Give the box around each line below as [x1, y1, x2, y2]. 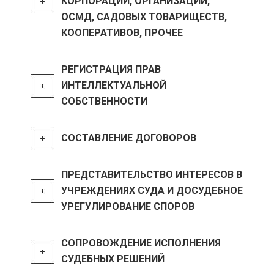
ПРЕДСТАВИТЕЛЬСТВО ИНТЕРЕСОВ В [61, 169, 242, 180]
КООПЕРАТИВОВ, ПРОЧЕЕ [61, 27, 183, 39]
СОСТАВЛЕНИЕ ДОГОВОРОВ [61, 132, 196, 144]
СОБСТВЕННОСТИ [61, 95, 147, 107]
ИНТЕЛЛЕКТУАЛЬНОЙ [61, 80, 166, 91]
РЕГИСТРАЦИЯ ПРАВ [61, 64, 161, 75]
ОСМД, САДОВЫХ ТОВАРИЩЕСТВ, [61, 11, 227, 23]
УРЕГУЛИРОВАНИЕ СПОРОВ [61, 201, 194, 212]
